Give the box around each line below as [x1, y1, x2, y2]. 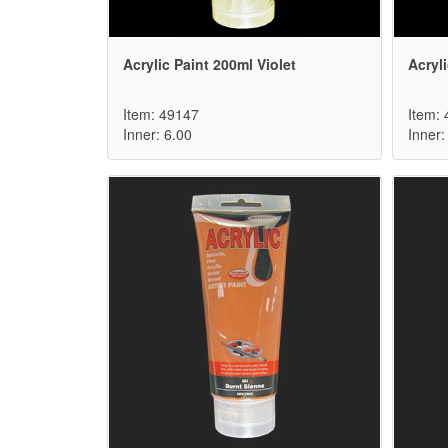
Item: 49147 [123, 104, 199, 125]
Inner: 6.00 [123, 124, 192, 145]
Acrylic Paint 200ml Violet [123, 54, 296, 75]
